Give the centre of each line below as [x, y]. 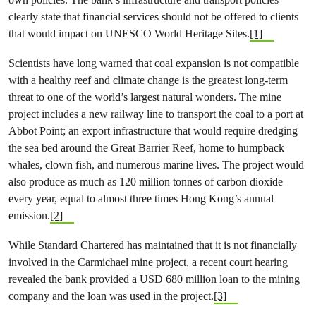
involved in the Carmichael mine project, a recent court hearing [148, 262]
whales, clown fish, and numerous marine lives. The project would [156, 165]
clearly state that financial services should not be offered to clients [153, 17]
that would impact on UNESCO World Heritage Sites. [129, 34]
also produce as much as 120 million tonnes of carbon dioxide [146, 182]
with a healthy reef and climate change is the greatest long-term [148, 80]
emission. [29, 215]
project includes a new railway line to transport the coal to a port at [156, 114]
